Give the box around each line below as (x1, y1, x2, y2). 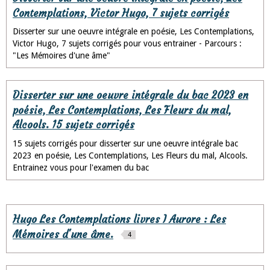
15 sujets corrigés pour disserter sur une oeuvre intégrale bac (13, 138, 238, 148)
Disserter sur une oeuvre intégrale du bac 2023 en (13, 89, 248, 102)
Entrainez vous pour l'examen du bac (13, 162, 149, 172)
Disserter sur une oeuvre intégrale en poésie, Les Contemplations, (13, 27, 254, 37)
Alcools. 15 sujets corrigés (13, 118, 134, 131)
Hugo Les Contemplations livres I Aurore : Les (13, 213, 226, 226)
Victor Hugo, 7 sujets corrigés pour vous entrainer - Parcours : (13, 39, 242, 49)
